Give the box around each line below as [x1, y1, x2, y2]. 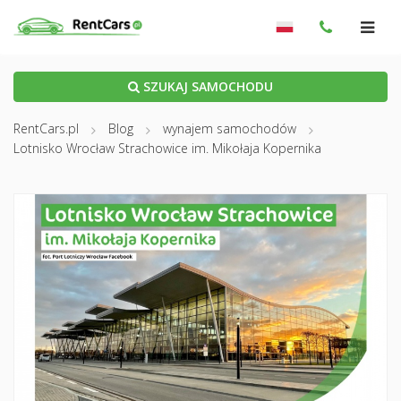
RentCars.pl [13, 120, 79, 137]
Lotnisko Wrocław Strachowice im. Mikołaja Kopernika [13, 140, 321, 158]
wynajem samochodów [163, 120, 296, 137]
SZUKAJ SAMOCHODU [140, 78, 273, 95]
